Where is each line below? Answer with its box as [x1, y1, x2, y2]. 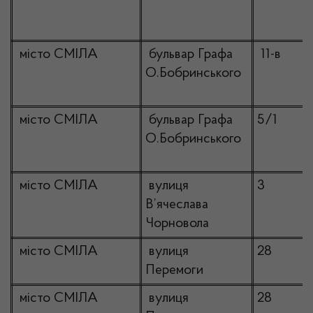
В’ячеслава [145, 198, 208, 212]
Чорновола [145, 217, 209, 231]
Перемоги [145, 263, 203, 277]
